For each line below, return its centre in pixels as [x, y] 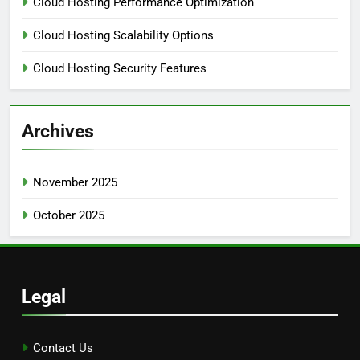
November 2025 [75, 182]
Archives [58, 131]
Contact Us [63, 348]
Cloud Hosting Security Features [120, 68]
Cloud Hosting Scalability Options [123, 35]
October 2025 [69, 215]
